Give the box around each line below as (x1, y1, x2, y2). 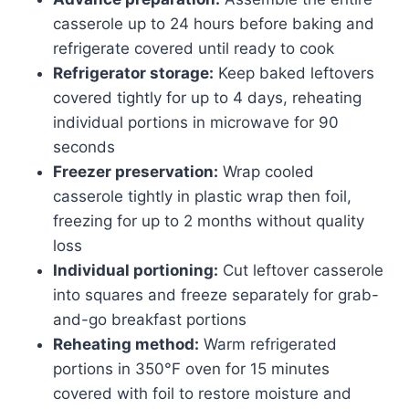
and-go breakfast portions (53, 309, 246, 329)
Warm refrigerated (199, 334, 337, 353)
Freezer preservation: (53, 162, 218, 181)
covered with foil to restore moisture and (53, 383, 351, 403)
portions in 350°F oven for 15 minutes (53, 359, 330, 378)
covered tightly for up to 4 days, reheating (53, 88, 362, 107)
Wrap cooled (218, 162, 314, 181)
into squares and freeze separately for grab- (53, 285, 379, 304)
